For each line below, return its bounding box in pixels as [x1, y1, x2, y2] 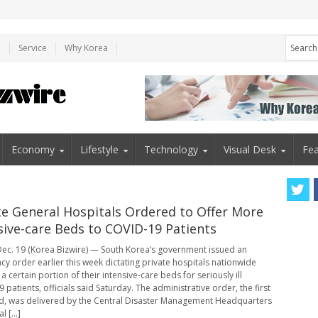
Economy [11, 142, 55, 156]
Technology [144, 142, 199, 156]
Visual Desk [224, 142, 277, 156]
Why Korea [65, 41, 108, 54]
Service [18, 41, 47, 54]
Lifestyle [79, 142, 119, 156]
